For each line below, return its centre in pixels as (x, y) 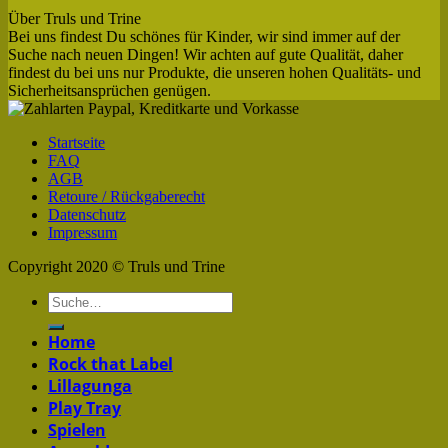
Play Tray (84, 407)
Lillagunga (90, 385)
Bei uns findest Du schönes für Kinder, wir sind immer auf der (204, 36)
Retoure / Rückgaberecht (126, 196)
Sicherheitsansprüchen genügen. (109, 90)
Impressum (82, 232)
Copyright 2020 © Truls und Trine (116, 266)
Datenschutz (87, 214)
